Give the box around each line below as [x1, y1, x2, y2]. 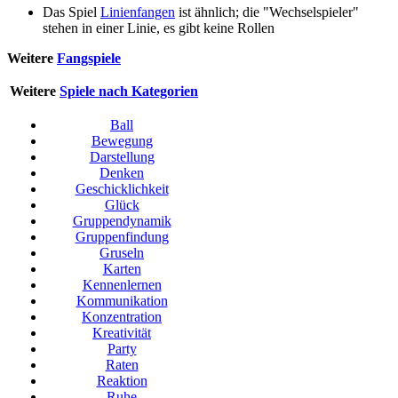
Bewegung [91, 133, 153, 149]
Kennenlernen [82, 277, 162, 293]
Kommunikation [76, 293, 168, 309]
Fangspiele [57, 51, 121, 67]
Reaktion [96, 373, 147, 389]
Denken [99, 165, 144, 181]
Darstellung [89, 149, 155, 165]
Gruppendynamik [72, 213, 171, 229]
